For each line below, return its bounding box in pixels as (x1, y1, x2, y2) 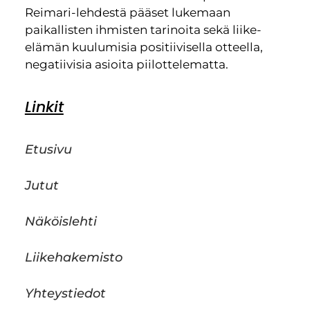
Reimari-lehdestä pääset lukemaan (24, 5, 230, 19)
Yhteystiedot (24, 286, 106, 302)
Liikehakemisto (24, 250, 122, 266)
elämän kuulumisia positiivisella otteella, (24, 39, 263, 54)
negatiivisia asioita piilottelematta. (24, 57, 228, 71)
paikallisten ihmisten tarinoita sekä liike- (24, 22, 262, 37)
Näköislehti (24, 214, 97, 230)
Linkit (24, 96, 64, 118)
